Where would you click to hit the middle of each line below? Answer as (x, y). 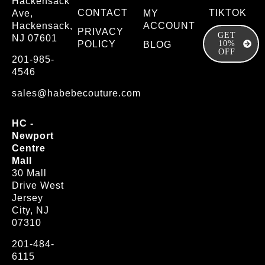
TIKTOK (227, 13)
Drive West (38, 186)
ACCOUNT (169, 26)
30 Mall (29, 173)
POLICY (96, 44)
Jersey (28, 198)
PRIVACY (100, 32)
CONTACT (102, 13)
